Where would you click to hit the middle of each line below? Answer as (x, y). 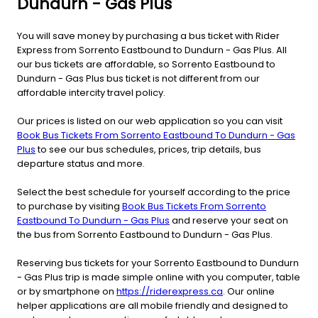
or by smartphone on (67, 291)
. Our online (249, 291)
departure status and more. (81, 163)
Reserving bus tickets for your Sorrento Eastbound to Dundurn (158, 263)
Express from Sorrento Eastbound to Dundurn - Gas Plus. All (152, 50)
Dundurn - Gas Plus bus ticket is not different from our (138, 78)
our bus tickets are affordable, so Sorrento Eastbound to (146, 64)
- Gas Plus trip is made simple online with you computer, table (159, 277)
